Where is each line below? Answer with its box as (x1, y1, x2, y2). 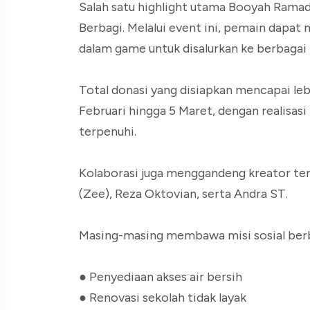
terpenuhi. (79, 123, 136, 139)
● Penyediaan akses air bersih (79, 268, 242, 284)
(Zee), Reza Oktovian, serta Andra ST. (79, 185, 288, 201)
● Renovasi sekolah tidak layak (79, 289, 246, 305)
